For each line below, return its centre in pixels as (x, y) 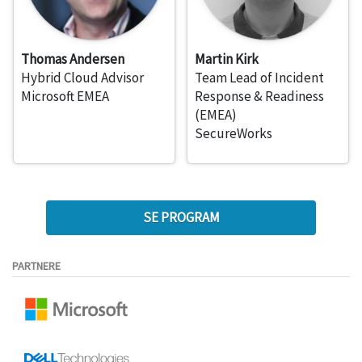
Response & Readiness (259, 97)
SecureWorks (234, 134)
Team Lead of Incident (259, 78)
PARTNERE (36, 266)
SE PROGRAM (181, 218)
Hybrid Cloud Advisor (82, 78)
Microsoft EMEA (65, 97)
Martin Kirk (227, 59)
